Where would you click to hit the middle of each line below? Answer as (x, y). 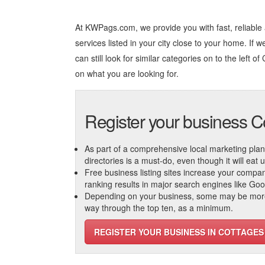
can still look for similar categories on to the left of (169, 58)
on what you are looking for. (127, 73)
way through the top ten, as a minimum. (159, 208)
